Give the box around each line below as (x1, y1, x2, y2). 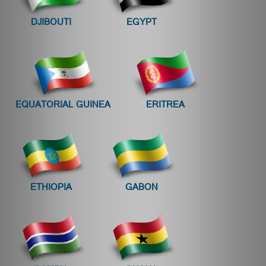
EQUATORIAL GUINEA (15, 97, 110, 115)
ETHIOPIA (30, 179, 72, 198)
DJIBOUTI (31, 14, 71, 33)
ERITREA (145, 97, 185, 115)
